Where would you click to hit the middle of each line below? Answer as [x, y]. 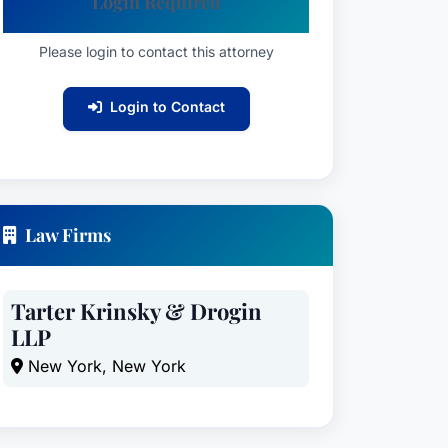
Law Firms [68, 235]
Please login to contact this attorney [156, 51]
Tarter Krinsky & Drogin [136, 311]
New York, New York [104, 366]
